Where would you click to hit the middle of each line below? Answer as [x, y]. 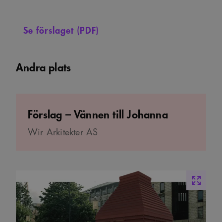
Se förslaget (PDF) [61, 30]
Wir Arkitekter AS [63, 132]
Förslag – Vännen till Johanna [98, 113]
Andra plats [44, 66]
